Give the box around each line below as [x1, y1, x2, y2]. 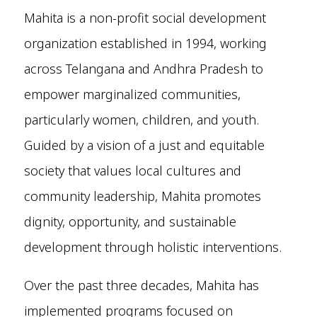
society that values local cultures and [23, 162, 241, 180]
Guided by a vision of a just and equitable [23, 137, 265, 154]
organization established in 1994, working [23, 35, 267, 52]
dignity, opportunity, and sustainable [23, 213, 236, 231]
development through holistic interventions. [23, 238, 282, 256]
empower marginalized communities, [23, 86, 241, 103]
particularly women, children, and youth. [23, 111, 259, 129]
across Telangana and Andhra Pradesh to [23, 60, 263, 78]
